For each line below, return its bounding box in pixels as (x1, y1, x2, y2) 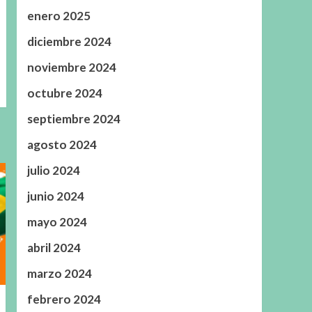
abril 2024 (26, 240, 81, 256)
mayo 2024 (26, 214, 87, 230)
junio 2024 (26, 189, 84, 204)
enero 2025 (26, 8, 91, 24)
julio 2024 (26, 163, 80, 178)
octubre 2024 (26, 86, 102, 101)
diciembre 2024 (26, 34, 111, 49)
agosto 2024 (26, 137, 97, 153)
